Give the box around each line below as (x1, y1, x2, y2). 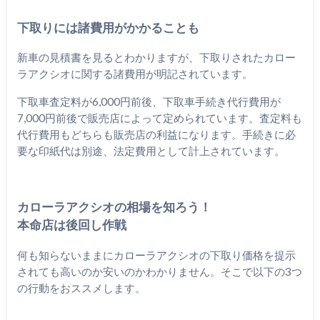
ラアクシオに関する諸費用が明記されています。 (16, 67, 253, 81)
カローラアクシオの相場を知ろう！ (16, 200, 211, 215)
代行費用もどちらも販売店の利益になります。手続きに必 (16, 127, 296, 141)
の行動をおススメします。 (16, 281, 146, 294)
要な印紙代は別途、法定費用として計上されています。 (16, 144, 285, 157)
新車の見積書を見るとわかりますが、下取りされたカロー (16, 51, 296, 64)
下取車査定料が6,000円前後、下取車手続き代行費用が (16, 94, 281, 108)
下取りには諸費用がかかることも (16, 21, 199, 36)
